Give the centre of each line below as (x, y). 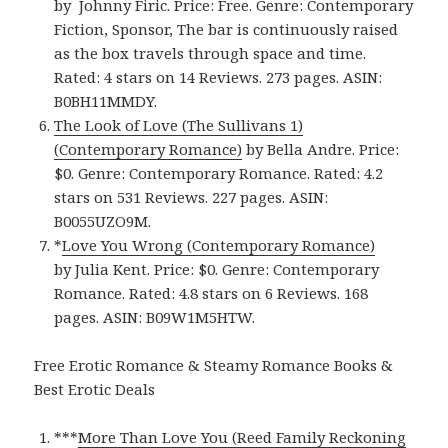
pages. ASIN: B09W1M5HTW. (155, 317)
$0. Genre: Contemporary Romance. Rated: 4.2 (219, 173)
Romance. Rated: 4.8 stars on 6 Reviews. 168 (211, 293)
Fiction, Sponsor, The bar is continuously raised (226, 29)
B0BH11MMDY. (106, 101)
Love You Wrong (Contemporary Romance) (219, 245)
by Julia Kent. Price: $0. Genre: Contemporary (217, 269)
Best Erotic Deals (95, 389)
